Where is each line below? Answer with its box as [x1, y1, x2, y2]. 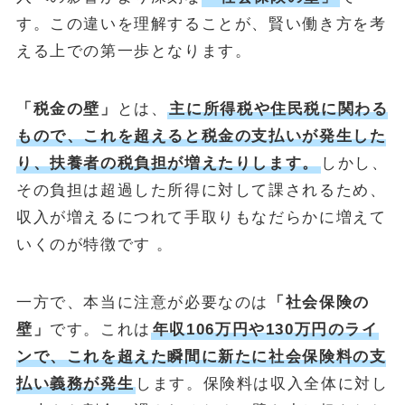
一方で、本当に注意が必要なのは [15, 293, 269, 311]
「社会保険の [268, 293, 370, 311]
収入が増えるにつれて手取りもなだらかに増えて [15, 208, 387, 226]
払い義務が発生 [15, 374, 135, 392]
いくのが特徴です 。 [15, 235, 186, 253]
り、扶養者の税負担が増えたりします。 [15, 154, 319, 172]
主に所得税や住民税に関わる [169, 99, 389, 118]
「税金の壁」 [15, 99, 118, 118]
